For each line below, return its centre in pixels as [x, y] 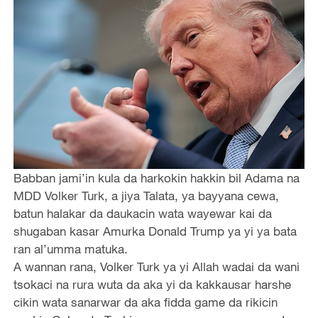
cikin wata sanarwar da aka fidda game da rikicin [145, 302]
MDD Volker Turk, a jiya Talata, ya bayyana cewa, [146, 196]
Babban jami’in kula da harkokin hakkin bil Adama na [156, 178]
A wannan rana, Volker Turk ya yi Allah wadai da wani [156, 267]
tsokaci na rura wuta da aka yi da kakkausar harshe [152, 285]
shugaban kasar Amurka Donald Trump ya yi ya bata [155, 231]
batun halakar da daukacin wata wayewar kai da [142, 214]
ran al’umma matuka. [70, 249]
